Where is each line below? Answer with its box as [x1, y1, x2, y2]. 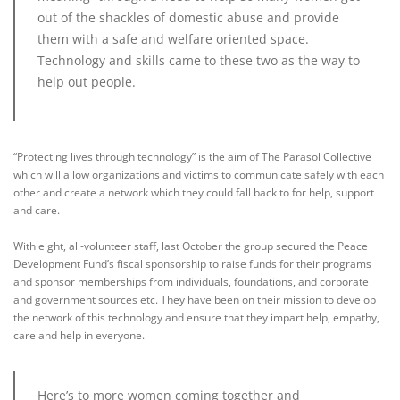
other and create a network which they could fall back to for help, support [13, 185, 374, 201]
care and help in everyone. [13, 328, 147, 344]
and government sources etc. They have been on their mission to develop [13, 292, 376, 308]
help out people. [37, 73, 139, 91]
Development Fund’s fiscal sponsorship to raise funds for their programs [13, 256, 371, 272]
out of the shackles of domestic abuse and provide [37, 9, 339, 27]
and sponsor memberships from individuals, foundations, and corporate [13, 274, 369, 290]
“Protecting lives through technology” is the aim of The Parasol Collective [13, 149, 371, 165]
